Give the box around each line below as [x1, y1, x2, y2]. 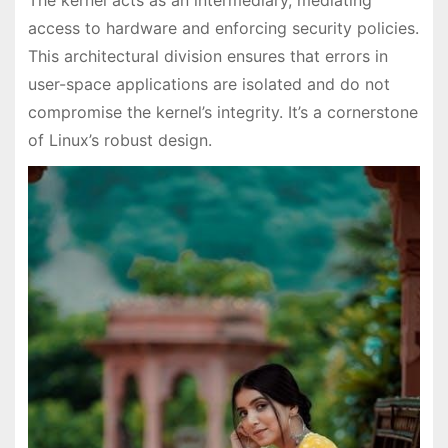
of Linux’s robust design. [27, 129, 212, 150]
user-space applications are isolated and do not [27, 73, 390, 94]
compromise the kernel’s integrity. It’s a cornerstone [27, 101, 418, 122]
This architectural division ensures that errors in [27, 45, 388, 66]
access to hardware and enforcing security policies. [27, 17, 419, 38]
